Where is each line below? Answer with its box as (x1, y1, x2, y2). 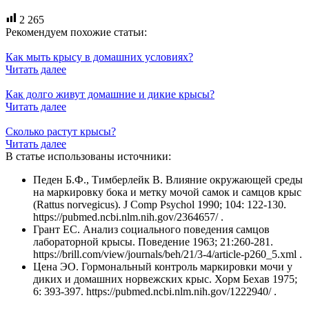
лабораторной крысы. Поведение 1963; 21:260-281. (33, 235, 273, 248)
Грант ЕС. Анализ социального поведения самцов (33, 223, 270, 235)
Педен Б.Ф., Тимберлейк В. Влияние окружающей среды (33, 173, 303, 186)
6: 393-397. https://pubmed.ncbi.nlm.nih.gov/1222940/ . (33, 285, 277, 297)
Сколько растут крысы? (6, 125, 116, 137)
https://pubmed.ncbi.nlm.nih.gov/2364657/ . (33, 210, 223, 223)
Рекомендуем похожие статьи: (6, 26, 147, 38)
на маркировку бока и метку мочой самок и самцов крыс (33, 186, 301, 198)
